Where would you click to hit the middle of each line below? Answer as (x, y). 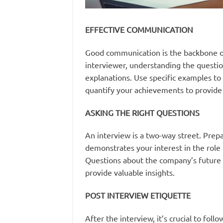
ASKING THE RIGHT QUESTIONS (142, 112)
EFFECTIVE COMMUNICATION (139, 30)
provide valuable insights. (130, 172)
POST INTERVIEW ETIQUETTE (138, 195)
